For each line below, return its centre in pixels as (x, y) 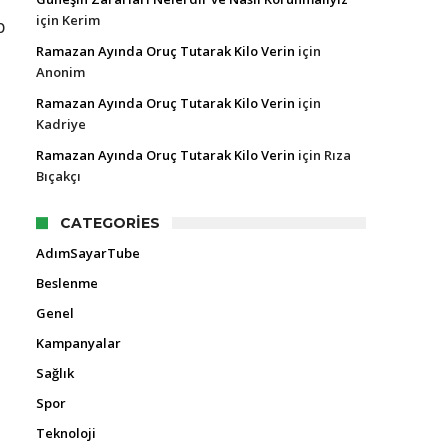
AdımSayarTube (88, 253)
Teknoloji (66, 433)
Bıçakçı (58, 176)
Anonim (60, 72)
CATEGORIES (110, 223)
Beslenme (67, 283)
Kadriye (61, 124)
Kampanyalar (78, 343)
